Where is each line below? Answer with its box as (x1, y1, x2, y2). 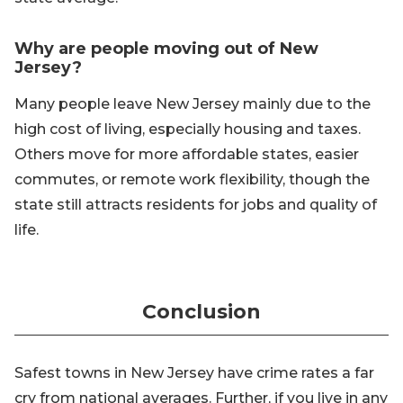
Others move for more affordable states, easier (14, 146, 359, 164)
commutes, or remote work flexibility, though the (14, 171, 370, 189)
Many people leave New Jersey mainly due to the (14, 95, 371, 113)
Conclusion (142, 300, 261, 325)
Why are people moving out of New (14, 39, 318, 59)
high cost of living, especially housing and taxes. (14, 121, 361, 139)
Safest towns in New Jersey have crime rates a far (14, 364, 374, 382)
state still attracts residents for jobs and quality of (14, 196, 377, 214)
